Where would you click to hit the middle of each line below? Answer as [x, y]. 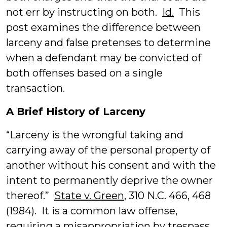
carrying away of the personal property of [108, 150]
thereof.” [30, 196]
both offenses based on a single [84, 73]
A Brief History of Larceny [76, 111]
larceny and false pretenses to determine [108, 43]
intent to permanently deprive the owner [109, 180]
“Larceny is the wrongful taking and [95, 135]
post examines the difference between [103, 27]
